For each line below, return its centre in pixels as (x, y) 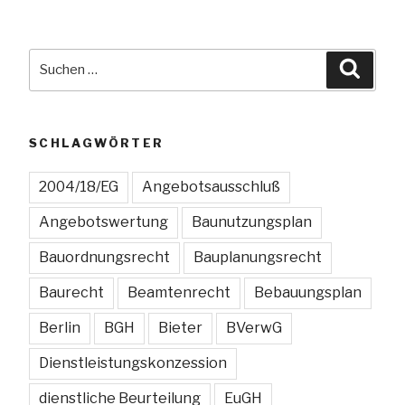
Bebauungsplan (308, 293)
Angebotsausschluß (211, 187)
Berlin (60, 328)
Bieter (180, 328)
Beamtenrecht (179, 293)
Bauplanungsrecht (258, 258)
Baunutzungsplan (252, 222)
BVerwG (254, 328)
